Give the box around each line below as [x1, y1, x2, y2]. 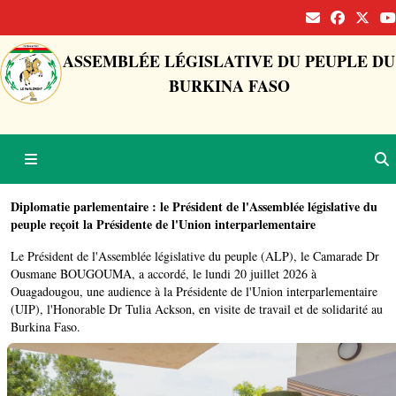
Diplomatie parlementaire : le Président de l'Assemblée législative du [11, 197, 377, 216]
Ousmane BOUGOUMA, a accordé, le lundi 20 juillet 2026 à [11, 265, 316, 282]
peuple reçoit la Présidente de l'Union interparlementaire [11, 215, 316, 233]
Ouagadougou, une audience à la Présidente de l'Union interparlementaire [11, 283, 377, 300]
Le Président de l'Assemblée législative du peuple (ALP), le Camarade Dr [11, 247, 379, 264]
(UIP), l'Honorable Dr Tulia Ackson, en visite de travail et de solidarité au [11, 301, 383, 317]
